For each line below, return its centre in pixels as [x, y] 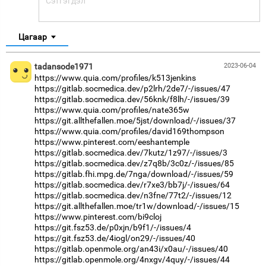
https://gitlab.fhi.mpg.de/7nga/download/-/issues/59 [134, 174]
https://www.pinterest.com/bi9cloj [98, 216]
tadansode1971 [64, 66]
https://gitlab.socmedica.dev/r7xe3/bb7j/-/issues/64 [132, 184]
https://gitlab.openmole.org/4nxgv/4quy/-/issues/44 [132, 259]
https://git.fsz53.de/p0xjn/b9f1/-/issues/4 [113, 227]
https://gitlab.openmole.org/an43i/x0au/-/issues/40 [131, 248]
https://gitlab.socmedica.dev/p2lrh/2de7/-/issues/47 [132, 88]
